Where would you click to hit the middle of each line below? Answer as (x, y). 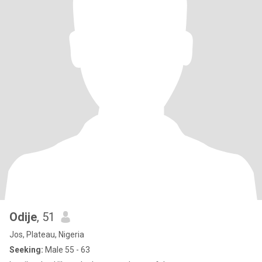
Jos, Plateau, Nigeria (47, 235)
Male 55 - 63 (67, 250)
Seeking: (26, 250)
